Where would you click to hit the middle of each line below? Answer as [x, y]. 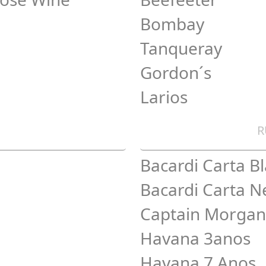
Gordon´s [176, 72]
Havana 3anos [195, 238]
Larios [164, 97]
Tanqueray [181, 48]
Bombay [172, 24]
